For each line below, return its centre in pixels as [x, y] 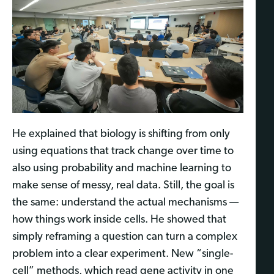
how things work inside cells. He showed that [119, 220]
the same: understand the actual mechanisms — [125, 203]
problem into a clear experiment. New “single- [123, 254]
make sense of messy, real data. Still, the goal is [123, 186]
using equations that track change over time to [123, 152]
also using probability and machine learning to [122, 169]
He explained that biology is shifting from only [121, 135]
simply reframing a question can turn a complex [125, 237]
